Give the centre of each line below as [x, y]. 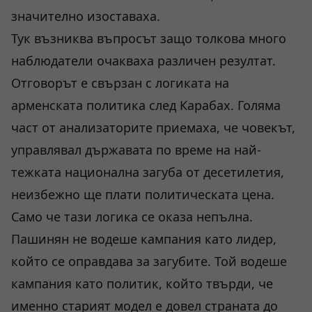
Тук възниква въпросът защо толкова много [149, 38]
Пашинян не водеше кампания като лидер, [144, 239]
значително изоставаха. [86, 16]
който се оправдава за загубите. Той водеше [149, 261]
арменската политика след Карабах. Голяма [146, 105]
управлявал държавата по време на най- [136, 150]
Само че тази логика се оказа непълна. [132, 217]
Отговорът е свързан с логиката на [120, 83]
